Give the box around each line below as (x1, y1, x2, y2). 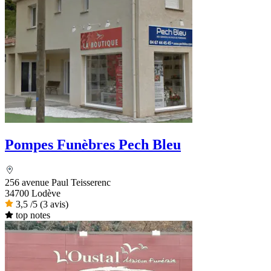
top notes (15, 210, 50, 221)
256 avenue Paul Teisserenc (5, 177, 111, 188)
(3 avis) (40, 199, 68, 210)
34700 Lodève (5, 188, 60, 199)
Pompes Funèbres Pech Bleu (5, 137, 181, 153)
